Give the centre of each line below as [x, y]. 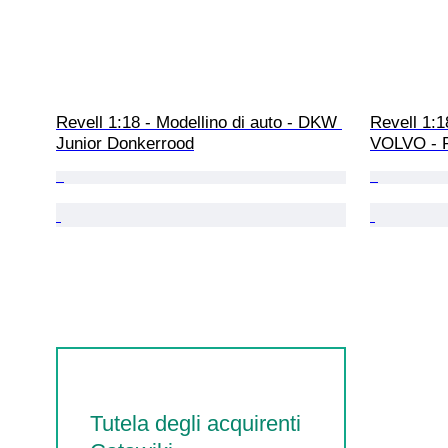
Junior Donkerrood [125, 143]
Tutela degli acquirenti [195, 424]
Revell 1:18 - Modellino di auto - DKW [199, 122]
